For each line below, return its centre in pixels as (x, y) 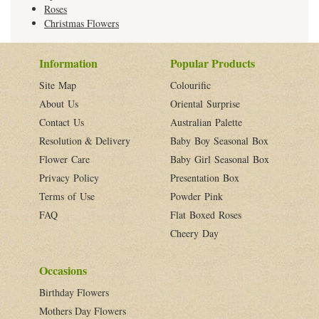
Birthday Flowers (74, 292)
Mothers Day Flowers (83, 310)
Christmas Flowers (82, 23)
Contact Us (62, 122)
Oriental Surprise (205, 103)
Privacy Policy (69, 177)
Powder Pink (197, 196)
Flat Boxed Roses (206, 214)
